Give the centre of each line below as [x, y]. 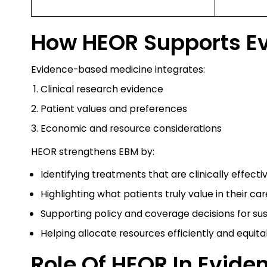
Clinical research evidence [102, 89]
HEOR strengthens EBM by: [93, 152]
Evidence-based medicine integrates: [118, 69]
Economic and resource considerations [131, 128]
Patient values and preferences [114, 109]
